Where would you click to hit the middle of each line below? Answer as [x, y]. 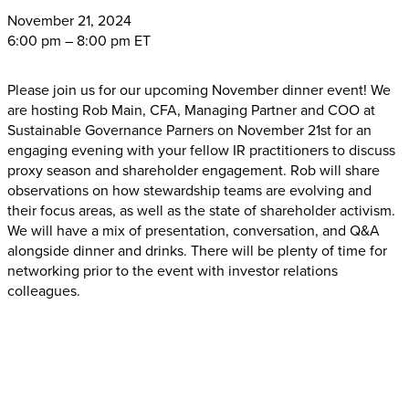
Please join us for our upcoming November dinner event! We [199, 89]
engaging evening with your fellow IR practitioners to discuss [201, 149]
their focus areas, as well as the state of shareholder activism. [201, 210]
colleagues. [44, 290]
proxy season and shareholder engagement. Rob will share [194, 169]
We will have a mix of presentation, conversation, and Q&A [194, 230]
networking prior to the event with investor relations [173, 270]
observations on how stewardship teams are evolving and [189, 189]
